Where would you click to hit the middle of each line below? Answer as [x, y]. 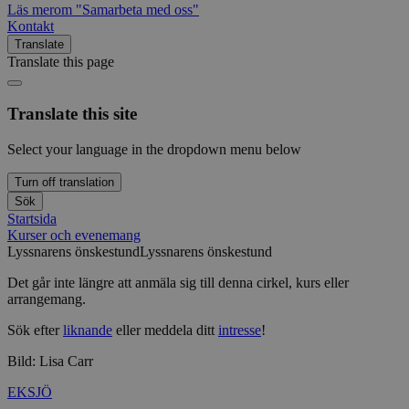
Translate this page [61, 62]
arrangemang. [47, 299]
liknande [88, 330]
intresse [240, 330]
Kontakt [31, 26]
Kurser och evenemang [74, 235]
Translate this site [72, 114]
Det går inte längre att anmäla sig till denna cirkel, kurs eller [178, 282]
